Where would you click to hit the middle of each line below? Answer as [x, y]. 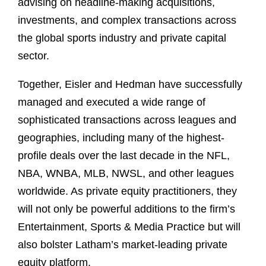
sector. [34, 56]
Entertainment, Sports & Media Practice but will [129, 227]
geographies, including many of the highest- [121, 138]
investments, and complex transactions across [127, 20]
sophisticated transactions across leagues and [127, 120]
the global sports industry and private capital [122, 38]
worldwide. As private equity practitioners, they [127, 191]
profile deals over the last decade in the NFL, [124, 156]
